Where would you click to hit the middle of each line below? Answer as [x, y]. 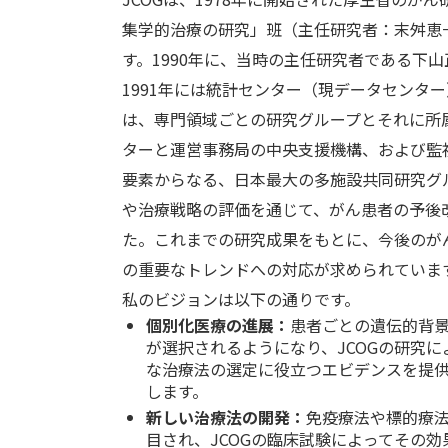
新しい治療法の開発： [226, 416]
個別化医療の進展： [218, 324]
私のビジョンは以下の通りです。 [241, 298]
